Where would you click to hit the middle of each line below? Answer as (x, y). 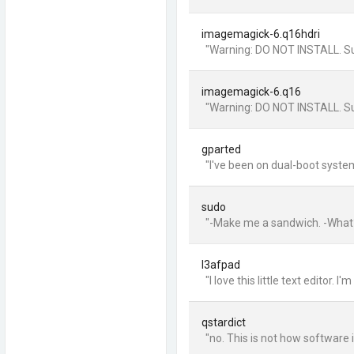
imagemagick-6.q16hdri (261, 34)
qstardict (224, 322)
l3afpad (221, 265)
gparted (221, 149)
